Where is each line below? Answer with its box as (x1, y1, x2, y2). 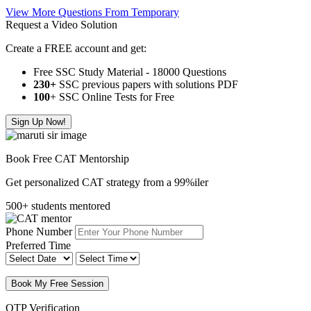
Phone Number (6, 225, 72, 237)
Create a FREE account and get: (6, 42, 146, 54)
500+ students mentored (6, 199, 110, 212)
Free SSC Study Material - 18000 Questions (33, 65, 226, 78)
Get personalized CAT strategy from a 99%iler (6, 176, 208, 188)
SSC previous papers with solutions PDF (56, 78, 238, 90)
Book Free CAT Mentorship (6, 152, 129, 165)
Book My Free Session (11, 278, 103, 289)
